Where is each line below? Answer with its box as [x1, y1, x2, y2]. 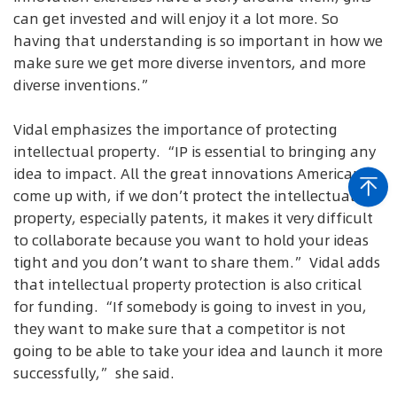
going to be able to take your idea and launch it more [13, 341, 383, 362]
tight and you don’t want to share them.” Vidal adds [13, 253, 380, 273]
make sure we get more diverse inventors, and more [13, 52, 366, 73]
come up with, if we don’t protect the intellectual [13, 186, 354, 206]
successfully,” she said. [13, 363, 175, 384]
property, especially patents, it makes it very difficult [13, 208, 373, 229]
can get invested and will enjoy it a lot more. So [13, 8, 339, 28]
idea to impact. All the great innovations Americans [13, 164, 369, 184]
